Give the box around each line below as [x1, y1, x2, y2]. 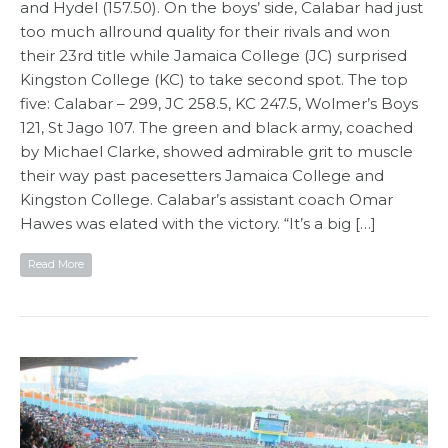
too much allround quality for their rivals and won [20, 22, 390, 42]
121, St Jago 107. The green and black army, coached [20, 118, 413, 138]
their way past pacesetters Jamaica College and [20, 166, 384, 186]
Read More [28, 257, 84, 272]
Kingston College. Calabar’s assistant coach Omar [20, 190, 393, 210]
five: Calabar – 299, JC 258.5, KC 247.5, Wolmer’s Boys [20, 94, 418, 114]
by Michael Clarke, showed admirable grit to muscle [20, 142, 413, 162]
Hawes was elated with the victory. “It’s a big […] [20, 214, 376, 234]
